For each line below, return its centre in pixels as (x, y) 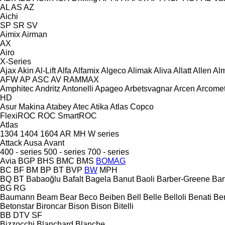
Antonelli (78, 88)
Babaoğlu (43, 179)
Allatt (182, 70)
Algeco (114, 70)
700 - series (108, 152)
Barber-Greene (183, 179)
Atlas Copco (132, 106)
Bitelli (124, 206)
